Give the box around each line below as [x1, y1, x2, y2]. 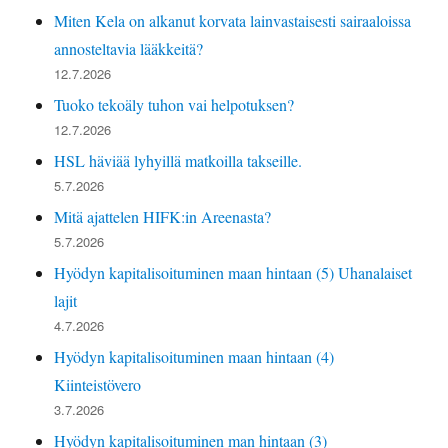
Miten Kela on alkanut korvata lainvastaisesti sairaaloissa [54, 9, 412, 31]
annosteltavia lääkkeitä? [54, 37, 204, 59]
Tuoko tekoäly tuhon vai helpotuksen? [54, 93, 295, 115]
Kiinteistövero [54, 373, 142, 395]
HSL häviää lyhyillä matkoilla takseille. [54, 149, 303, 171]
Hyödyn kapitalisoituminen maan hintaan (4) [54, 345, 335, 367]
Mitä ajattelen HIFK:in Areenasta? [54, 205, 272, 227]
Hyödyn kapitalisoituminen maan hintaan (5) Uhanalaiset [54, 261, 413, 283]
